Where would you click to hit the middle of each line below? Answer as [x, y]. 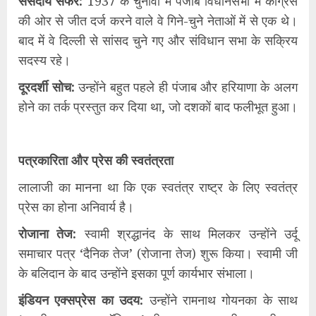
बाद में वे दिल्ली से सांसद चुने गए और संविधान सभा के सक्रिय [158, 40]
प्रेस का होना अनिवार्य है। [76, 206]
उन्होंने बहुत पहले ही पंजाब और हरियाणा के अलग [186, 86]
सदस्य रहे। [44, 60]
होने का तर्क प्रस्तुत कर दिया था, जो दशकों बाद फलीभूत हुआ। [158, 106]
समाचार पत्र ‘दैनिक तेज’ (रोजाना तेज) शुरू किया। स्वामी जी [158, 253]
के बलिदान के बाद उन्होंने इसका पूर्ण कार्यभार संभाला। [136, 273]
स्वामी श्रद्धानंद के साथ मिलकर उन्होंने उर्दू [187, 233]
